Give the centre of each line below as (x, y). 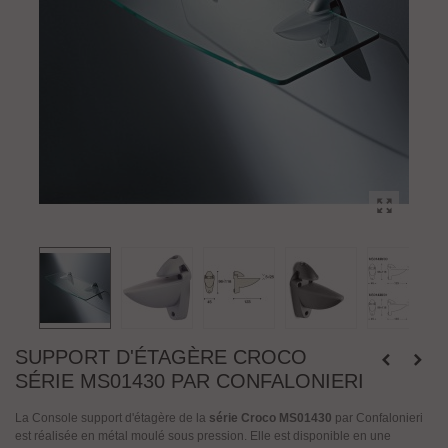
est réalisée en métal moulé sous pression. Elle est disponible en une (203, 436)
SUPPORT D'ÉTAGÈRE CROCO (161, 357)
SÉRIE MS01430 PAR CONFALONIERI (189, 381)
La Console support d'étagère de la (110, 418)
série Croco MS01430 (269, 418)
